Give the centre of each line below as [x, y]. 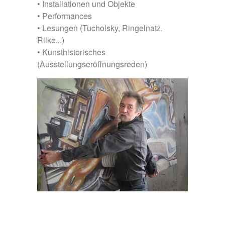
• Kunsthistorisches [71, 52]
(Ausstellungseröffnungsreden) [92, 64]
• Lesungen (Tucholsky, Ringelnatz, [100, 28]
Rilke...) [51, 40]
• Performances [65, 16]
